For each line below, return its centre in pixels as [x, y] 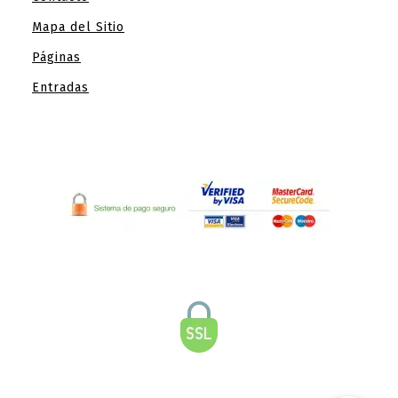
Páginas [56, 57]
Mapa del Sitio [78, 27]
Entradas [60, 87]
